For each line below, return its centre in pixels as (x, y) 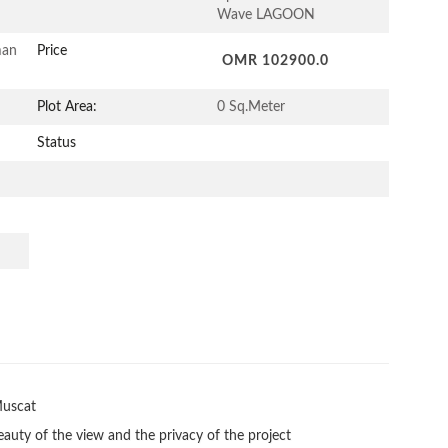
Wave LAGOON (266, 14)
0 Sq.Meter (251, 106)
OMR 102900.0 (277, 60)
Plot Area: (67, 106)
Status (56, 142)
